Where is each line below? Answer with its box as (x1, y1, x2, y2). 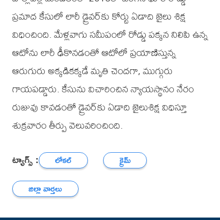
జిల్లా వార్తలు (28, 181, 62, 196)
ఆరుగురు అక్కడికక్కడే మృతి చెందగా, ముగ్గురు (12, 61, 173, 81)
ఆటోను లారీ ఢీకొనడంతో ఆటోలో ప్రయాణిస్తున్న (12, 43, 176, 62)
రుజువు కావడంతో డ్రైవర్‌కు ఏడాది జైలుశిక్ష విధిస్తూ (12, 97, 187, 117)
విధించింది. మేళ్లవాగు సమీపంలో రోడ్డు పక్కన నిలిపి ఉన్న (12, 25, 208, 44)
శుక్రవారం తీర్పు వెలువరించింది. (12, 115, 123, 135)
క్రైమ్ (119, 153, 131, 167)
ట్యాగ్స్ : (12, 150, 39, 168)
